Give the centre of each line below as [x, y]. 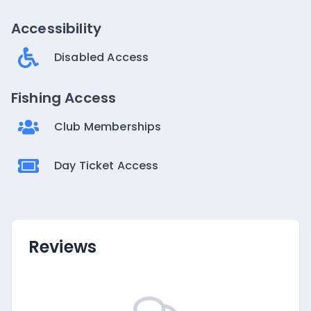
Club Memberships [108, 127]
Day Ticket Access [107, 166]
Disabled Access [102, 57]
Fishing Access [64, 98]
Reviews [63, 247]
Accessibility [56, 28]
